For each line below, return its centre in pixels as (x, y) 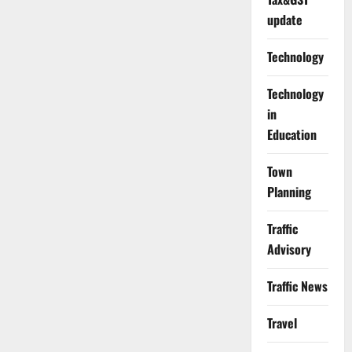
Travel (282, 323)
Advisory (289, 249)
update (284, 20)
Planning (289, 192)
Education (291, 135)
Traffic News (297, 286)
